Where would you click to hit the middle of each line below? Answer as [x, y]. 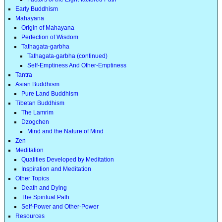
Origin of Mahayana [48, 28]
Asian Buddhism [37, 84]
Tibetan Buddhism [40, 103]
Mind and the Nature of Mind [65, 132]
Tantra [24, 75]
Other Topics [32, 179]
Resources [30, 216]
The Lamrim [37, 113]
